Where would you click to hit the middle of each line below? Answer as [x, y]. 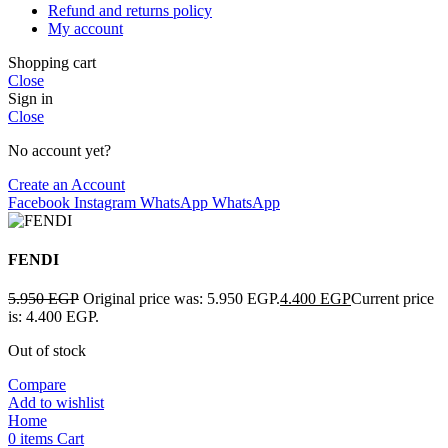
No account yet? [59, 150]
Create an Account [66, 184]
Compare [37, 385]
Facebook [39, 202]
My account [85, 28]
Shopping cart [52, 62]
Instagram [105, 202]
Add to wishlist [56, 403]
